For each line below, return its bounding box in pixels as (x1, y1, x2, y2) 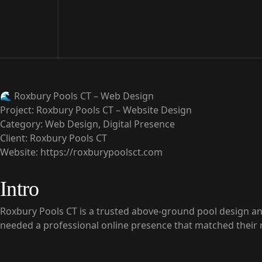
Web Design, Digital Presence (43, 118, 175, 130)
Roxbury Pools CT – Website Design (34, 104, 192, 116)
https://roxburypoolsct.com (40, 146, 163, 158)
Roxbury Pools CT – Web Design (14, 89, 154, 102)
